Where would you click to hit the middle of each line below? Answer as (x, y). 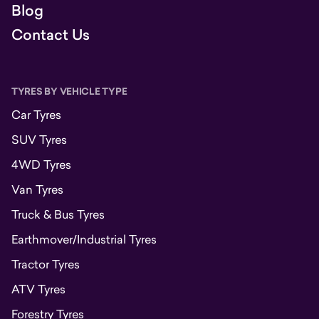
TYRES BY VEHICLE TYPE (69, 91)
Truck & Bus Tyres (58, 214)
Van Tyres (37, 189)
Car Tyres (36, 115)
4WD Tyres (41, 164)
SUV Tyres (39, 140)
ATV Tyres (38, 289)
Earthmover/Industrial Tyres (84, 239)
